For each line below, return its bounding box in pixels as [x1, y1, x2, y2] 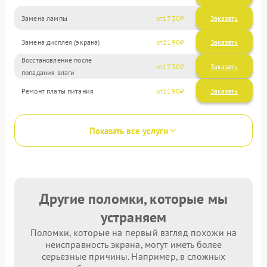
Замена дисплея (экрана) [21, 37, 100, 46]
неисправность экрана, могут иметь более [45, 238, 222, 250]
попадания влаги [21, 68, 75, 77]
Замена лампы [21, 13, 67, 23]
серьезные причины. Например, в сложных [41, 250, 226, 262]
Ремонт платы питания [21, 86, 94, 95]
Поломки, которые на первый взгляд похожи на [30, 226, 237, 238]
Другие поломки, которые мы [39, 190, 228, 208]
